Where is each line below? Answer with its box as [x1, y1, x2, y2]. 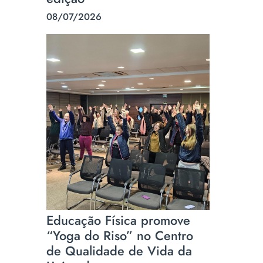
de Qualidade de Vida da [46, 242, 193, 260]
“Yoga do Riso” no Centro [46, 227, 194, 245]
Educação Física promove [46, 211, 191, 230]
